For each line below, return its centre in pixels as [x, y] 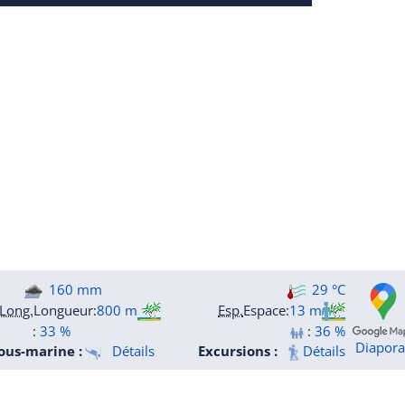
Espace [265, 310]
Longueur [64, 310]
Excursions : [238, 351]
